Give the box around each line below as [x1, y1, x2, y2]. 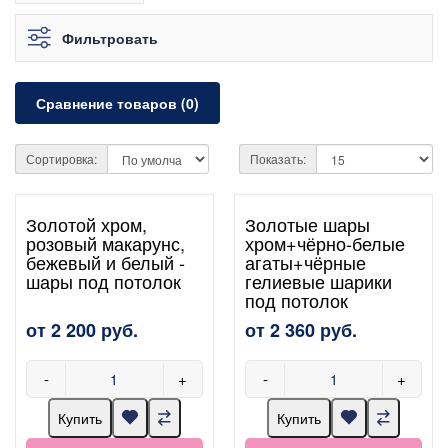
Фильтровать [62, 27, 158, 48]
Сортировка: [26, 149, 97, 167]
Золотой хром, [26, 210, 147, 237]
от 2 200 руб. [26, 316, 138, 343]
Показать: [250, 149, 306, 167]
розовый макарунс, [26, 229, 185, 256]
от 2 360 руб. [245, 316, 358, 343]
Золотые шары [245, 210, 371, 237]
